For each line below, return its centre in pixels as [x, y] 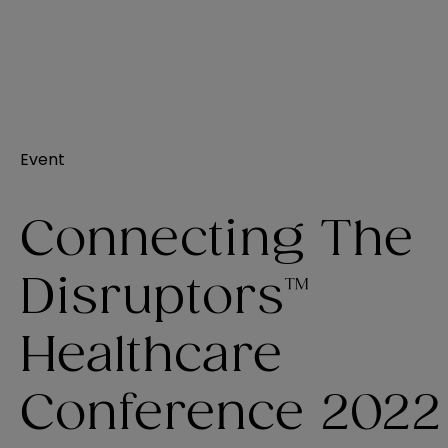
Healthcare [151, 356]
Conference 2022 [230, 414]
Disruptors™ [164, 298]
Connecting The [216, 240]
